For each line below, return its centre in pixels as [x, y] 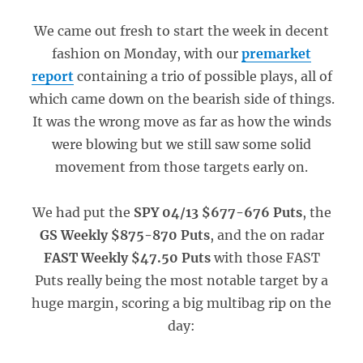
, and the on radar [267, 235]
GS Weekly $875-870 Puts [124, 235]
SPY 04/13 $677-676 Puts [218, 212]
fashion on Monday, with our [147, 53]
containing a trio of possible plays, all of [203, 76]
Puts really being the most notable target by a [181, 280]
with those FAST [267, 258]
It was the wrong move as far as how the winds [181, 122]
